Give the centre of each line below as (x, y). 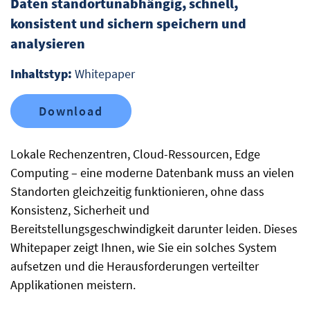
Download (71, 111)
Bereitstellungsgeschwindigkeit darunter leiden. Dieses (154, 229)
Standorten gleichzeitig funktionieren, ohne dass (137, 191)
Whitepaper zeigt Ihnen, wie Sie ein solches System (144, 247)
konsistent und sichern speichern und (128, 23)
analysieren (48, 43)
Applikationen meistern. (73, 285)
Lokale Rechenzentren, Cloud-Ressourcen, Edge (135, 154)
